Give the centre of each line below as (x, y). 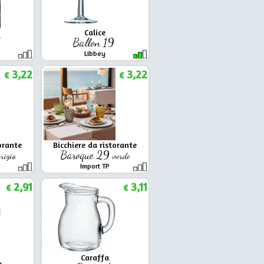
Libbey (95, 53)
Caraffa (95, 257)
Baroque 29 (86, 155)
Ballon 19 (95, 42)
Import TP (95, 166)
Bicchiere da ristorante (95, 144)
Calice (95, 32)
